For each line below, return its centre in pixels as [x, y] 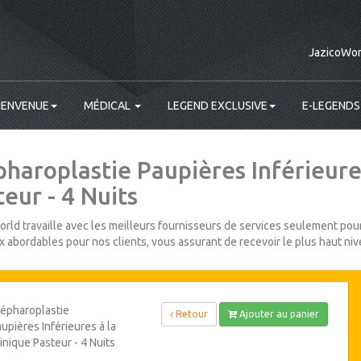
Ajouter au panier [278, 314]
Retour [190, 314]
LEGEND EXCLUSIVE [218, 106]
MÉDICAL [108, 106]
